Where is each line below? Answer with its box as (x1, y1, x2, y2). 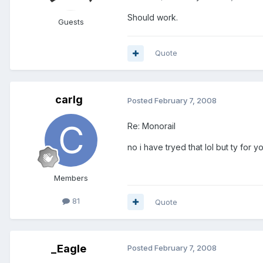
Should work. (127, 12, 178, 23)
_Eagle (51, 242, 86, 255)
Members (54, 173, 88, 183)
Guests (58, 17, 84, 27)
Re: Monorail (127, 120, 176, 131)
